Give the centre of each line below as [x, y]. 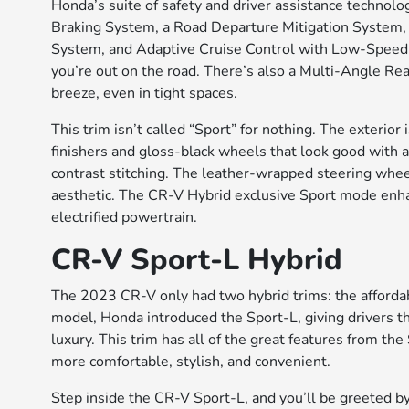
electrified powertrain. [125, 218]
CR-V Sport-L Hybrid [197, 260]
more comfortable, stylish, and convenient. [191, 362]
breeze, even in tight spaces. [145, 94]
